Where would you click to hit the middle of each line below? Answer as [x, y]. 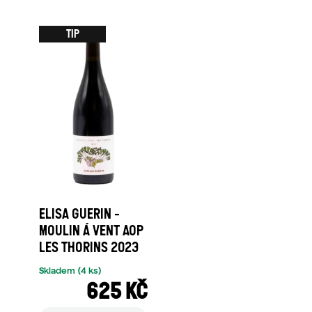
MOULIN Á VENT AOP [91, 230]
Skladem [58, 271]
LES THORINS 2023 [89, 247]
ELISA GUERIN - [79, 213]
